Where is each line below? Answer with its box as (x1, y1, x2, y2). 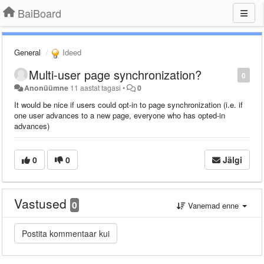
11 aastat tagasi (70, 82, 121, 93)
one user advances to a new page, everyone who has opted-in (14, 109, 225, 121)
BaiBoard (18, 5, 61, 21)
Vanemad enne (186, 199, 241, 211)
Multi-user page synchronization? (29, 65, 202, 83)
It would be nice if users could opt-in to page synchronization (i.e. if (14, 98, 243, 110)
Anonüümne (24, 82, 69, 93)
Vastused (14, 194, 70, 212)
